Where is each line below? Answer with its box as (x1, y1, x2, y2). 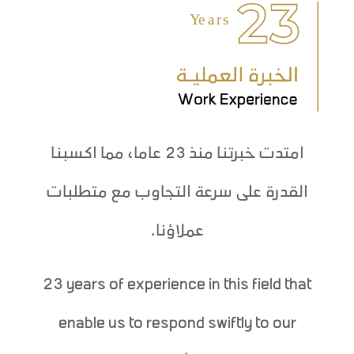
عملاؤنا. (149, 224, 205, 239)
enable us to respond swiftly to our (58, 316, 296, 332)
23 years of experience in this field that (43, 277, 311, 293)
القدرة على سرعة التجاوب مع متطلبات (46, 185, 308, 201)
